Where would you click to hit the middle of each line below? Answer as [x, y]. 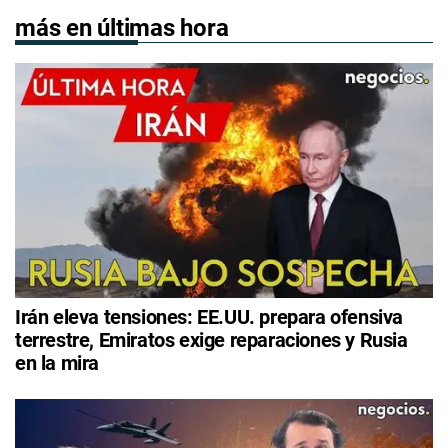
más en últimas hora [122, 27]
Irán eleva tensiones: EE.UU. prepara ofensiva [209, 316]
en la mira [57, 362]
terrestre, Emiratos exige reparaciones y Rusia [211, 339]
